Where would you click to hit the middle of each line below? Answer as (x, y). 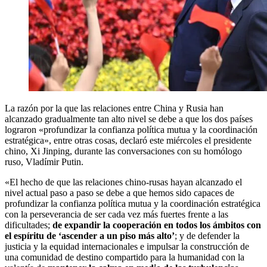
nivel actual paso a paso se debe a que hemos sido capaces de (119, 193)
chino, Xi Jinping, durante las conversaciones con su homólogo (123, 151)
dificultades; (29, 225)
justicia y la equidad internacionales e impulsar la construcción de (127, 246)
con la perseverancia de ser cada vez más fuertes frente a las (117, 214)
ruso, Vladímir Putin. (44, 162)
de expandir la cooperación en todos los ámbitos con (157, 225)
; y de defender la (207, 235)
